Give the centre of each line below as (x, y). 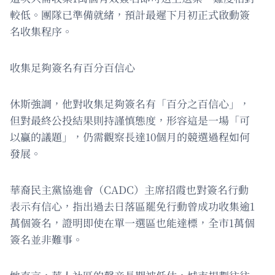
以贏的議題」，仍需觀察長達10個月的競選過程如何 (130, 137)
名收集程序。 (41, 31)
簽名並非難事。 (46, 239)
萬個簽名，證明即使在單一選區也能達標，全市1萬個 (132, 223)
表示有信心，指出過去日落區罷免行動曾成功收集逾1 (132, 206)
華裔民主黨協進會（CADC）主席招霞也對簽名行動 (129, 190)
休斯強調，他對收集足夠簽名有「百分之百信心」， (130, 104)
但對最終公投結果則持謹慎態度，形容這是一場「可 (130, 120)
